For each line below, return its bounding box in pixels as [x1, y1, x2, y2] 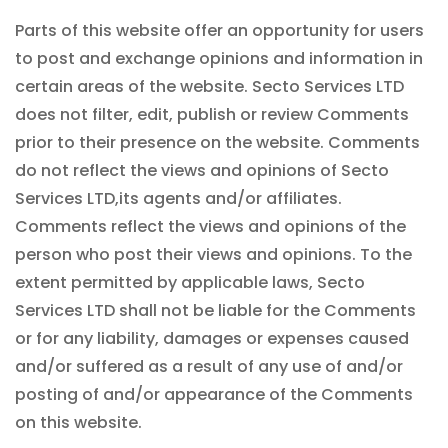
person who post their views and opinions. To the [15, 243, 412, 266]
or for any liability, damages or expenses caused [15, 327, 409, 350]
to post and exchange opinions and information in [15, 47, 423, 70]
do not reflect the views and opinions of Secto [15, 159, 389, 182]
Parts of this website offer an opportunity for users [15, 19, 424, 42]
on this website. [15, 411, 142, 434]
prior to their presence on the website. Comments [15, 131, 420, 154]
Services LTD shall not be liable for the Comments [15, 299, 416, 322]
